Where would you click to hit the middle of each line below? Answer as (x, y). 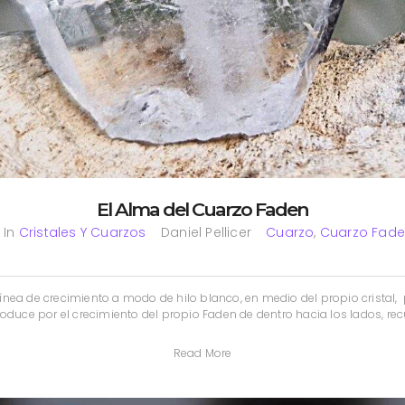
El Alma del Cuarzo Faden (202, 209)
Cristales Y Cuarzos (82, 232)
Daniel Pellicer (206, 232)
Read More (202, 353)
